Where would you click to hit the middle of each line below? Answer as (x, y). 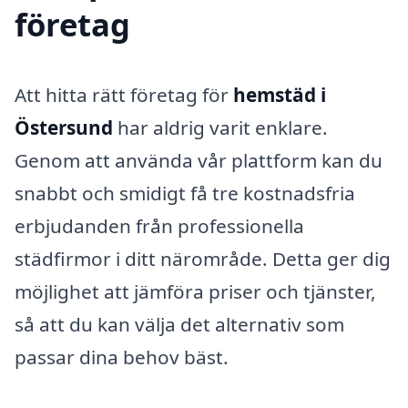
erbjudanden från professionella (159, 226)
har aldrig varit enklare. (220, 128)
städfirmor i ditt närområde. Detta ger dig (203, 259)
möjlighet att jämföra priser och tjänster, (195, 292)
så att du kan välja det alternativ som (179, 325)
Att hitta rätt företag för (124, 95)
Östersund (64, 128)
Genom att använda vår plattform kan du (199, 161)
